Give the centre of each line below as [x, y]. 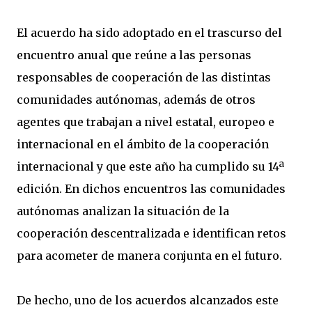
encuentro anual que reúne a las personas [134, 55]
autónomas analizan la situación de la [123, 211]
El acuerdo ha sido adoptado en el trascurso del [149, 33]
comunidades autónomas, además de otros [136, 100]
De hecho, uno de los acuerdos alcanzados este [148, 300]
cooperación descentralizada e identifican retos [151, 233]
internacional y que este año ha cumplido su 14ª [150, 166]
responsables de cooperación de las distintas [144, 77]
